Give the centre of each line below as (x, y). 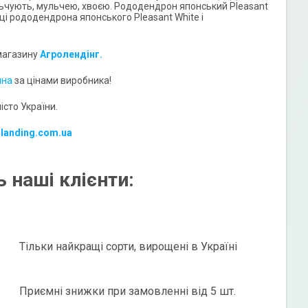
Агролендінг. (71, 55)
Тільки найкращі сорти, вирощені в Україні (128, 246)
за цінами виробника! (62, 81)
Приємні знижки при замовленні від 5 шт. (127, 291)
